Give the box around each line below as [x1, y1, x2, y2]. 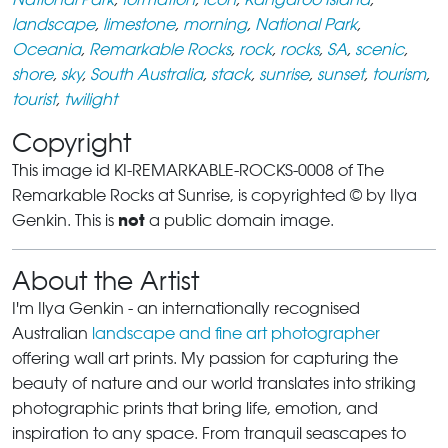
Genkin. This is [12, 210, 118, 230]
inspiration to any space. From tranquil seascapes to [12, 423, 406, 443]
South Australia [90, 64, 203, 84]
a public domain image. [145, 210, 334, 230]
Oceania [12, 39, 81, 59]
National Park [255, 14, 357, 34]
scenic [355, 39, 404, 59]
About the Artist [12, 265, 199, 296]
